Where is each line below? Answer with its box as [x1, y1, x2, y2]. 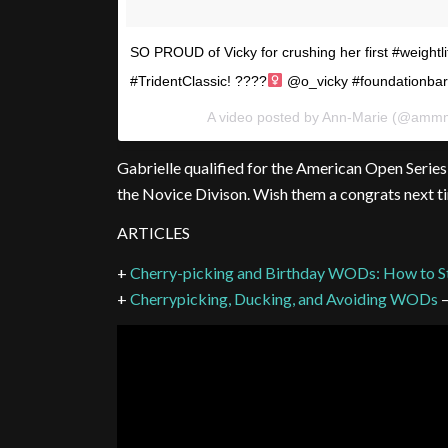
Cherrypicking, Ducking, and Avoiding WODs [130, 288, 439, 308]
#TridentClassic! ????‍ [130, 73, 268, 90]
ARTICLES [117, 223, 191, 243]
